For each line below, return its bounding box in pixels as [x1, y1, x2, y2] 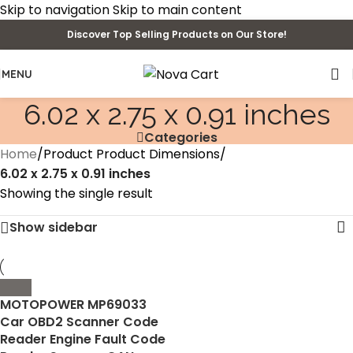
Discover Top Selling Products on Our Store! [66, 28, 287, 41]
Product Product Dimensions [43, 145, 220, 163]
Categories [143, 128, 217, 147]
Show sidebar [9, 218, 98, 236]
